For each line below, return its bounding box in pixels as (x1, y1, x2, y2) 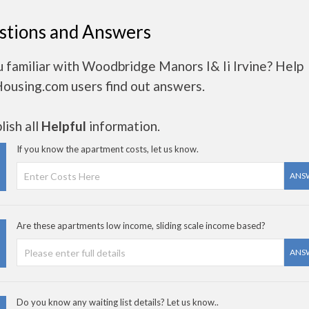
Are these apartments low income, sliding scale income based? (17, 220, 266, 231)
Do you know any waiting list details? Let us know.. (17, 297, 219, 308)
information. (86, 118, 160, 134)
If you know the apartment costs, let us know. (17, 143, 199, 154)
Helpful (41, 118, 86, 134)
